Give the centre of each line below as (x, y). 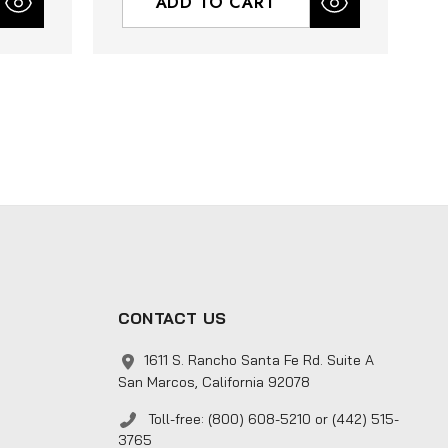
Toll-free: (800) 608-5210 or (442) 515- (271, 418)
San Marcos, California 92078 (213, 381)
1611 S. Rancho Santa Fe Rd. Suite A (258, 360)
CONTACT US (172, 318)
